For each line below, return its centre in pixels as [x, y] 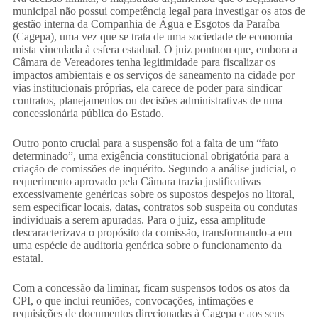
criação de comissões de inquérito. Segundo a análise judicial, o [154, 169]
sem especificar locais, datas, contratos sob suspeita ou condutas [155, 207]
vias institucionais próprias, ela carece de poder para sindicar [147, 88]
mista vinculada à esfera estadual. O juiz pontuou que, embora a [155, 50]
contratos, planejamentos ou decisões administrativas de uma [147, 101]
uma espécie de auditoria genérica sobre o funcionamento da [147, 246]
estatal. [28, 258]
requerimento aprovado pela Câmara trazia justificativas [136, 182]
